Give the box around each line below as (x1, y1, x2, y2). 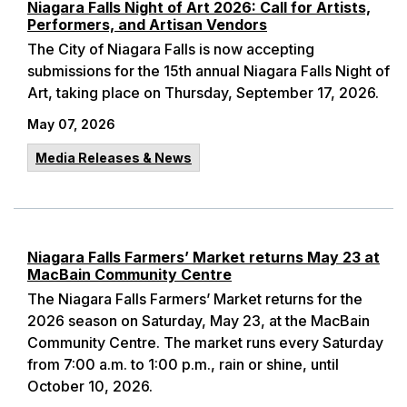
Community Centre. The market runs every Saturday (27, 333, 383, 352)
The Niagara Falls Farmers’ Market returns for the (27, 290, 362, 308)
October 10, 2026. (27, 377, 153, 395)
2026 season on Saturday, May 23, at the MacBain (27, 312, 370, 330)
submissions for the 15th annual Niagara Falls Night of (27, 62, 390, 80)
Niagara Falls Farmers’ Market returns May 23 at (27, 248, 380, 266)
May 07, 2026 (27, 116, 115, 132)
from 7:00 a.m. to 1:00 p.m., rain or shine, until (27, 355, 339, 373)
